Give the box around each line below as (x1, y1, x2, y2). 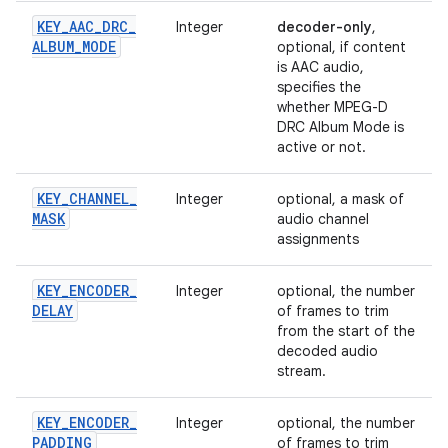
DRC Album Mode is (277, 118, 404, 136)
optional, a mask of (277, 190, 404, 208)
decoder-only (277, 18, 372, 36)
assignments (277, 230, 359, 248)
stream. (277, 362, 326, 380)
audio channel (277, 210, 369, 228)
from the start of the (277, 322, 415, 340)
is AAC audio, (277, 58, 364, 76)
